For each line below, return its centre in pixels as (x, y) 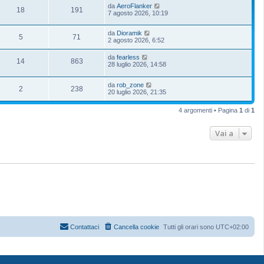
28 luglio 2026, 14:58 (137, 65)
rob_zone (130, 85)
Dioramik (129, 33)
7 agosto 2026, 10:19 (138, 13)
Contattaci (85, 227)
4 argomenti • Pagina (209, 110)
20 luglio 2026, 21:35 (137, 92)
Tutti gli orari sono (189, 227)
